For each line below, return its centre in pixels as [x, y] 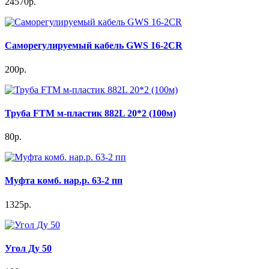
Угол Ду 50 [28, 248]
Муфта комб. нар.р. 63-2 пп [64, 181]
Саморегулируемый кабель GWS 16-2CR [94, 46]
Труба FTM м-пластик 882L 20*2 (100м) [90, 113]
